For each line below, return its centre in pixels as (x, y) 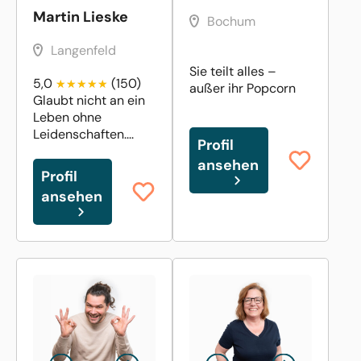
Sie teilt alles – (233, 71)
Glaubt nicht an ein (89, 100)
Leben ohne (67, 117)
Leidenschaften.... (83, 134)
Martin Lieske (81, 17)
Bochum (231, 21)
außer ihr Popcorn (243, 88)
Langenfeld (83, 50)
